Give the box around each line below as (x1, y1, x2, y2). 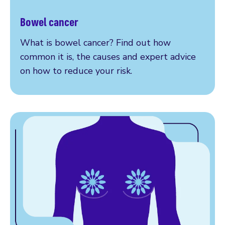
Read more (20, 23, 67, 36)
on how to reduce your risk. (20, 64, 132, 77)
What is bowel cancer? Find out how (20, 36, 171, 49)
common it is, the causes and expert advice (20, 50, 196, 63)
